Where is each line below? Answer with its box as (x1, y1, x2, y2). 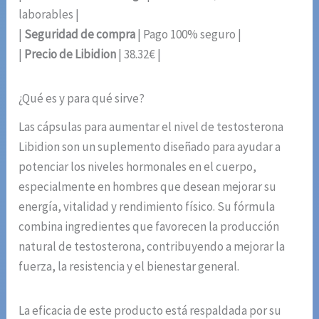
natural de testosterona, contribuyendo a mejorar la (19, 238, 286, 254)
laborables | (19, 6, 80, 23)
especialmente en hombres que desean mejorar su (19, 178, 277, 194)
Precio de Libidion (24, 46, 117, 63)
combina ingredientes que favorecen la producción (19, 218, 280, 234)
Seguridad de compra (24, 26, 136, 43)
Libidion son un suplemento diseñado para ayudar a (19, 138, 281, 155)
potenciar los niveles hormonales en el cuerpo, (19, 158, 257, 174)
